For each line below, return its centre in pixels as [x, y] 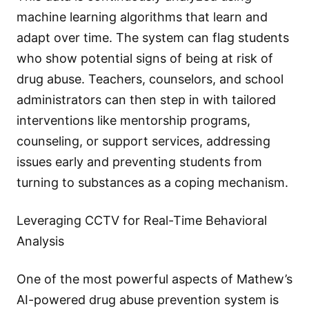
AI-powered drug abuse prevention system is [148, 300]
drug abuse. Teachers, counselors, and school [150, 79]
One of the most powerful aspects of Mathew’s [154, 279]
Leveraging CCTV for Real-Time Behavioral [142, 220]
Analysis [40, 241]
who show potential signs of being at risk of [145, 58]
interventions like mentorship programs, [133, 120]
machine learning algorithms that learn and [142, 17]
